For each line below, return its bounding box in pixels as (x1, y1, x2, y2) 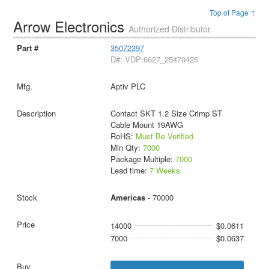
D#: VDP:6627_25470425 (110, 53, 198, 65)
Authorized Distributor (128, 23, 211, 35)
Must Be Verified (135, 130, 193, 142)
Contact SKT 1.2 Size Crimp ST (110, 107, 222, 119)
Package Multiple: (110, 153, 175, 165)
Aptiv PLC (110, 80, 145, 92)
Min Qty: (110, 141, 143, 153)
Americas (110, 191, 145, 203)
